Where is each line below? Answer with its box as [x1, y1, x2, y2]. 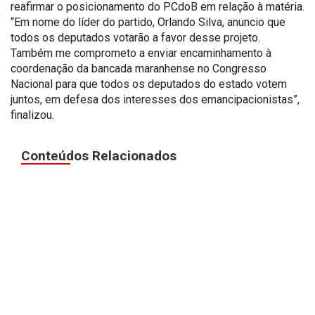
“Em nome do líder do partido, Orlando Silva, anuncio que [11, 15, 285, 29]
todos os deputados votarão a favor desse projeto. [11, 30, 260, 44]
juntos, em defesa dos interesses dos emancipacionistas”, [11, 92, 300, 106]
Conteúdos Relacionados [21, 147, 176, 164]
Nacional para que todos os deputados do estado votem [11, 77, 287, 91]
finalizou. [11, 108, 54, 122]
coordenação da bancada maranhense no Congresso [11, 61, 266, 75]
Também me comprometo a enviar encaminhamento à [11, 46, 271, 60]
